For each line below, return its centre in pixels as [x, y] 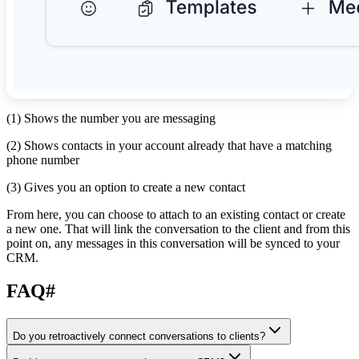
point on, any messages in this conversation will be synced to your [173, 243]
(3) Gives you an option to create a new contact [126, 187]
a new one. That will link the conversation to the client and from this [178, 228]
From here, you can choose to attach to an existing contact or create [176, 214]
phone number [43, 159]
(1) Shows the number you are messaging [111, 118]
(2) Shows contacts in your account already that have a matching [169, 145]
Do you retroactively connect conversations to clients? [139, 337]
